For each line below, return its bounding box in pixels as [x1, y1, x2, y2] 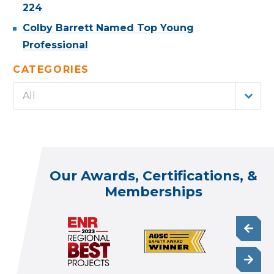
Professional [23, 39, 88, 51]
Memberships [105, 183, 202, 200]
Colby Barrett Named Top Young [23, 22, 194, 34]
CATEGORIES [13, 64, 89, 75]
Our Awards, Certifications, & [50, 168, 257, 184]
